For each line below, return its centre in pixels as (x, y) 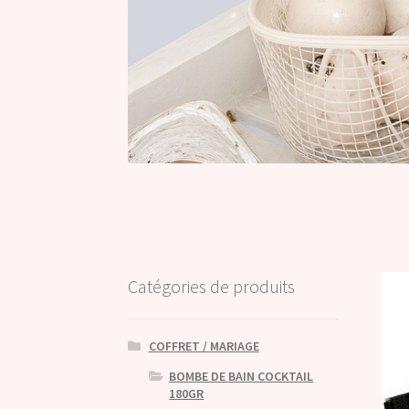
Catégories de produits (212, 286)
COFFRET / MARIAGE (204, 346)
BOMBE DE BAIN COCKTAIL (241, 377)
